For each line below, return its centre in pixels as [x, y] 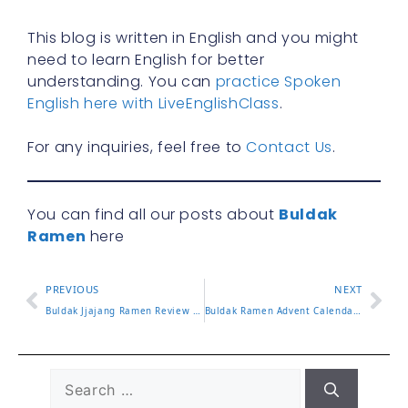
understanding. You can [122, 81]
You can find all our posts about [153, 214]
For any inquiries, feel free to [137, 147]
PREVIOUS [73, 289]
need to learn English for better [146, 59]
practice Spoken [278, 81]
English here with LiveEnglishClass [153, 103]
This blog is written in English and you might [193, 37]
